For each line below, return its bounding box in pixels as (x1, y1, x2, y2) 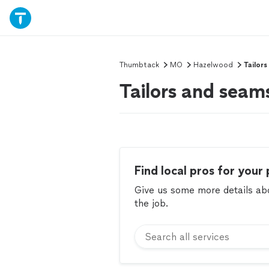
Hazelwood (193, 61, 233, 69)
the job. (134, 198, 168, 209)
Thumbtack (119, 61, 159, 69)
